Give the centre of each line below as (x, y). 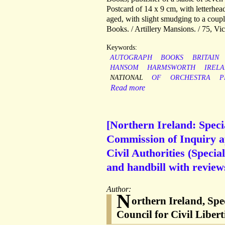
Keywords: (122, 48)
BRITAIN (205, 58)
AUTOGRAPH (131, 58)
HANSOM (124, 68)
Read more (128, 88)
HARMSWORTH (172, 68)
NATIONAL (126, 78)
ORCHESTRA (190, 78)
